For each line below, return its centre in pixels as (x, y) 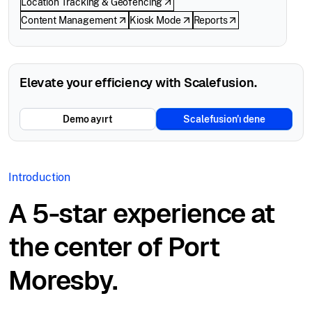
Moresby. (63, 280)
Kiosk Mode (155, 20)
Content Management (69, 20)
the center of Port (114, 247)
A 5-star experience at (141, 213)
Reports (210, 20)
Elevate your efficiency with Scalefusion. (138, 83)
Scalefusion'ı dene (224, 119)
